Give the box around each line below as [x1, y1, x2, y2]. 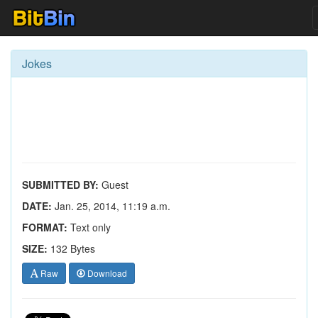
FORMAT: [22, 220, 67, 234]
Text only [67, 220, 111, 234]
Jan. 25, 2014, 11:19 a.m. [52, 199, 170, 213]
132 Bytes [50, 241, 95, 256]
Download [85, 267, 127, 279]
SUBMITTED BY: [22, 177, 99, 192]
